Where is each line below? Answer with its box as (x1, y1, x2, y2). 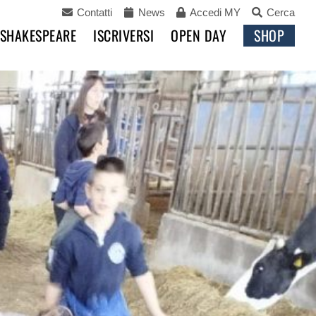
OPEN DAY (171, 25, 226, 46)
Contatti (73, 6, 112, 18)
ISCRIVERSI (93, 25, 154, 46)
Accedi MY (188, 6, 241, 18)
